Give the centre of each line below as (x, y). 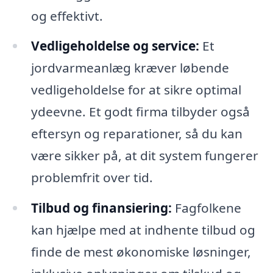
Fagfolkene (206, 208)
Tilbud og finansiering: (101, 208)
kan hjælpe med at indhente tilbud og (143, 230)
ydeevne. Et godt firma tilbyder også (140, 112)
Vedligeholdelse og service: (115, 46)
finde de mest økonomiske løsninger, (141, 252)
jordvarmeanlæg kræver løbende (130, 68)
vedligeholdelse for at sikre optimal (136, 90)
